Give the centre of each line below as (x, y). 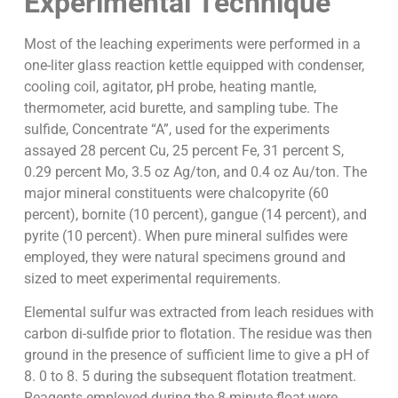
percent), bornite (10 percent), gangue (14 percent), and (195, 214)
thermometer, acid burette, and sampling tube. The (180, 107)
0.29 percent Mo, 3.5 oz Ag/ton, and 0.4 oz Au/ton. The (195, 171)
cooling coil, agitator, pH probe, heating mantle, (170, 86)
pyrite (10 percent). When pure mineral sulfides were (185, 235)
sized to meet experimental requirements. (152, 278)
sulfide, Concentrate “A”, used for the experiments (176, 129)
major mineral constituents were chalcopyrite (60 (176, 193)
